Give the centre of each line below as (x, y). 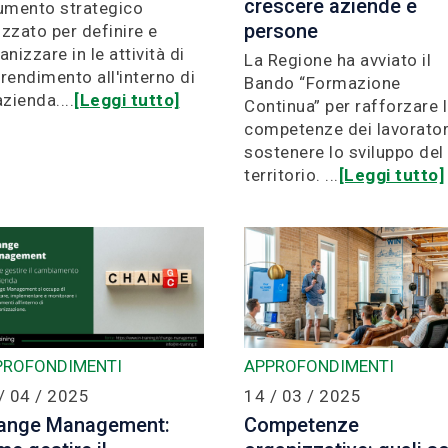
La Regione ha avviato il (337, 59)
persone (281, 30)
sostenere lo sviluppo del (344, 151)
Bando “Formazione (322, 82)
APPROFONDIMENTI (319, 365)
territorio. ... (291, 174)
